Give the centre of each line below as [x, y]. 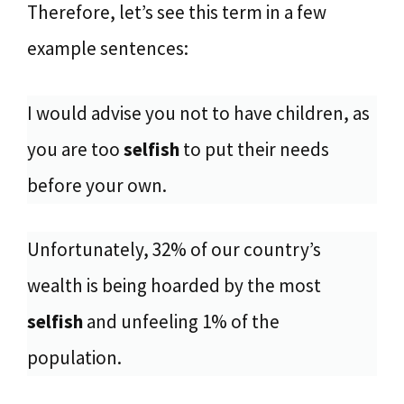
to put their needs [256, 149]
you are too [75, 149]
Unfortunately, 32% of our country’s [174, 249]
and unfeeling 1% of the [183, 321]
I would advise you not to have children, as [198, 113]
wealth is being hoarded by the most [174, 285]
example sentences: [108, 48]
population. [74, 358]
